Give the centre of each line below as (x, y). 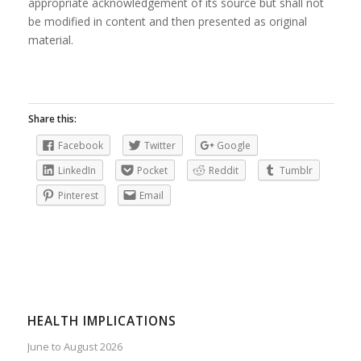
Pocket (152, 170)
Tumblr (296, 170)
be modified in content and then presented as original (167, 21)
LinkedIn (77, 170)
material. (50, 39)
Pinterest (78, 195)
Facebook (80, 145)
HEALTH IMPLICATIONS (102, 322)
